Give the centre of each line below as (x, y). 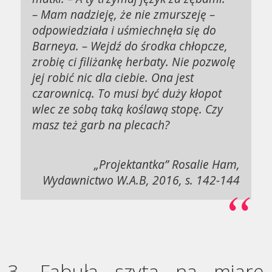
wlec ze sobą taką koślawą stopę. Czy (128, 109)
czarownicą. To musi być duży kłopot (127, 93)
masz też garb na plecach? (101, 125)
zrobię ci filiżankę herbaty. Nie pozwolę (134, 62)
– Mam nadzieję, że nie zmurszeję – (124, 15)
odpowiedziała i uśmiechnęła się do (124, 30)
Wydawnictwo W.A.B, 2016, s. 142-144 (141, 180)
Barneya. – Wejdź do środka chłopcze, (130, 46)
